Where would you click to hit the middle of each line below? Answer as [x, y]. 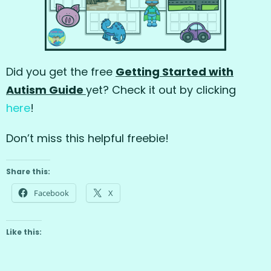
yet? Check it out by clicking [161, 90]
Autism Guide [46, 90]
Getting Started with [175, 72]
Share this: [28, 172]
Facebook [51, 193]
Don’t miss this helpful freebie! [87, 139]
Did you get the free [61, 72]
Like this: [24, 232]
